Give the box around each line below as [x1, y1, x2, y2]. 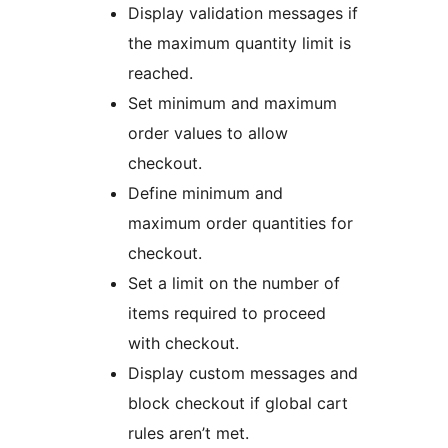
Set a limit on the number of [128, 273, 340, 294]
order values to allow [128, 123, 288, 144]
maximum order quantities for [128, 213, 353, 234]
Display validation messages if [128, 3, 358, 24]
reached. [128, 63, 193, 84]
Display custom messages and [128, 363, 358, 384]
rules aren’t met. [128, 423, 249, 444]
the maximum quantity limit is [128, 33, 351, 54]
